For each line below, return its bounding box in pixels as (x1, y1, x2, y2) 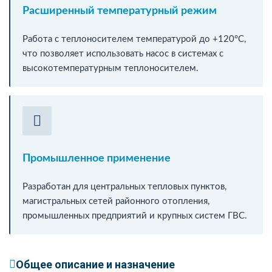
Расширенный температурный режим (22, 5, 217, 16)
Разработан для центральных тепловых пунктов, (22, 182, 226, 191)
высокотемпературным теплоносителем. (22, 63, 199, 73)
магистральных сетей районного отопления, (22, 196, 209, 206)
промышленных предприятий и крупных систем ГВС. (22, 211, 247, 220)
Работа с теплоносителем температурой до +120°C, (22, 34, 246, 44)
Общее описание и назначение (16, 257, 175, 271)
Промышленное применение (22, 152, 171, 164)
